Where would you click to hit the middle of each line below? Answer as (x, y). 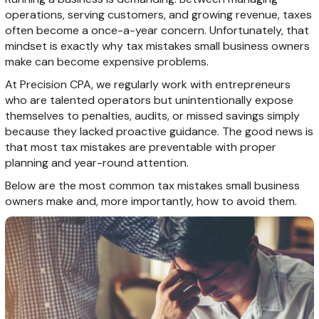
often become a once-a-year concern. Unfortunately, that (157, 30)
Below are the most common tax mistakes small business (152, 185)
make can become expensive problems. (106, 61)
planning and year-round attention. (96, 162)
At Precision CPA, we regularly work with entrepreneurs (147, 84)
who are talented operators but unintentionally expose (149, 100)
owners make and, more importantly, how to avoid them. (151, 201)
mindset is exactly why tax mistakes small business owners (157, 46)
